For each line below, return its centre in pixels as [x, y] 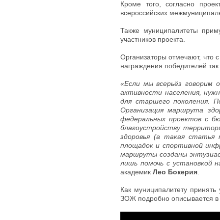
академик [137, 172]
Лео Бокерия [175, 172]
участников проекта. [153, 39]
